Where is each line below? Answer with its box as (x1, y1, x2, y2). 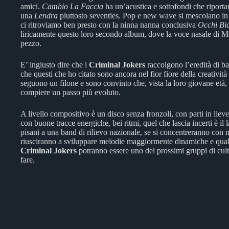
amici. (20, 2, 42, 11)
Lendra (34, 11, 58, 20)
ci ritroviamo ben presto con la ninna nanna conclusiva (20, 20, 198, 29)
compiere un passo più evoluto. (20, 87, 121, 97)
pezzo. (20, 38, 41, 48)
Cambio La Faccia (42, 2, 103, 11)
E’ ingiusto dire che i (20, 60, 89, 69)
